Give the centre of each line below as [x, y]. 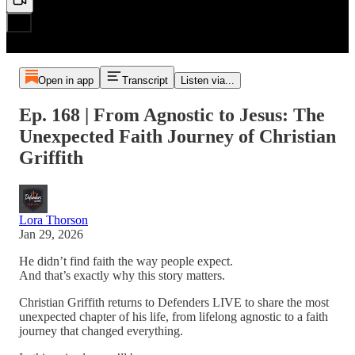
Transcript [145, 80]
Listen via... [207, 80]
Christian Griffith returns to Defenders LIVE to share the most [174, 302]
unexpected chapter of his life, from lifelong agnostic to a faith [174, 316]
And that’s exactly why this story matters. [122, 275]
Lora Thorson [53, 219]
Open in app [65, 80]
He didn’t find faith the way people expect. [126, 261]
